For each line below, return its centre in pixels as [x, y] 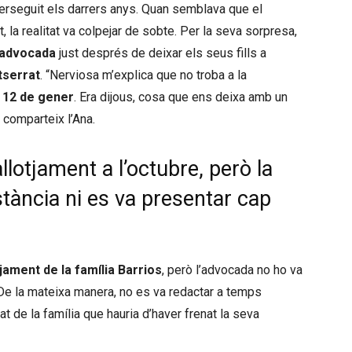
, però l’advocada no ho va [232, 270]
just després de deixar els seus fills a [161, 53]
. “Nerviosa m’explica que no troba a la [143, 75]
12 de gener [38, 97]
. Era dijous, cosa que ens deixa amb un [181, 97]
